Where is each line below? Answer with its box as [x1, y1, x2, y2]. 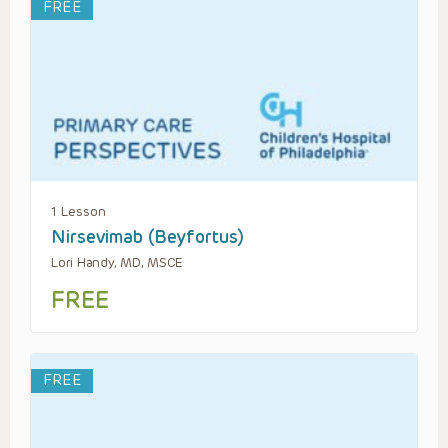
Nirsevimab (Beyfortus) [51, 226, 244, 249]
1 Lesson [51, 204, 106, 220]
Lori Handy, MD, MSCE [51, 255, 184, 271]
